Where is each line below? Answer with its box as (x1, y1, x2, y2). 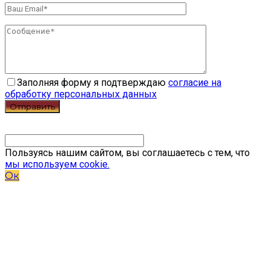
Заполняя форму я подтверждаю (17, 77, 168, 89)
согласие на (168, 77, 221, 89)
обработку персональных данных (5, 88, 157, 100)
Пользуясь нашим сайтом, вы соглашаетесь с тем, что (5, 147, 250, 159)
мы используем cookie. (5, 158, 109, 171)
